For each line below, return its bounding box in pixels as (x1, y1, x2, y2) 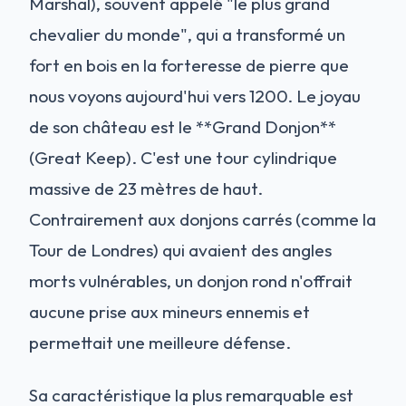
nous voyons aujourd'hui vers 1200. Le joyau (29, 84, 361, 107)
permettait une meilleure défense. (29, 331, 291, 353)
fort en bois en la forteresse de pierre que (29, 53, 349, 76)
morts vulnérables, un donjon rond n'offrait (29, 269, 353, 292)
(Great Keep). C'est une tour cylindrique (29, 146, 337, 169)
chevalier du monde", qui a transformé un (29, 23, 345, 45)
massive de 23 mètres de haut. (29, 177, 263, 199)
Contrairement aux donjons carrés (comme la (29, 208, 376, 230)
